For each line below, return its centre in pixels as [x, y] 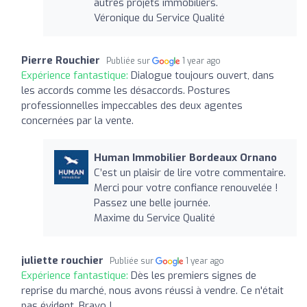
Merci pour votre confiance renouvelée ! [186, 187]
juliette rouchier [62, 260]
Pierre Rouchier [61, 60]
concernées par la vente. [77, 120]
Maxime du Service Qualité [154, 218]
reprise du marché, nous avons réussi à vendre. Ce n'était [152, 290]
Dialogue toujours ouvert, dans [202, 75]
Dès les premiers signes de [194, 275]
